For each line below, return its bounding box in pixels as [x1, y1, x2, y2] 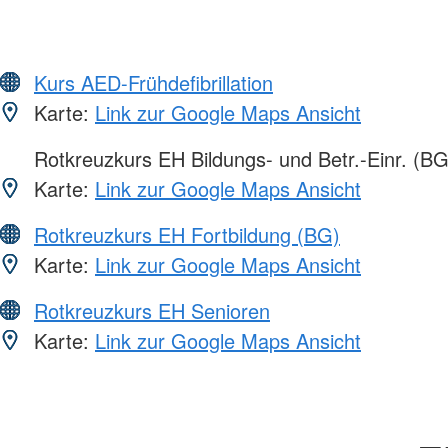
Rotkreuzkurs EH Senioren [34, 295, 270, 325]
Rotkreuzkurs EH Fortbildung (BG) [34, 219, 340, 249]
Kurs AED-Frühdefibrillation [34, 67, 273, 97]
